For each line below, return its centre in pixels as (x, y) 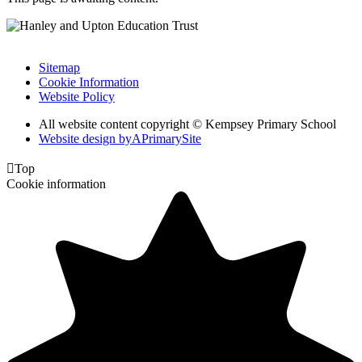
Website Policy (77, 96)
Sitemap (59, 67)
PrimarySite (171, 138)
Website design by (85, 138)
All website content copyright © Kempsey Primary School (187, 124)
